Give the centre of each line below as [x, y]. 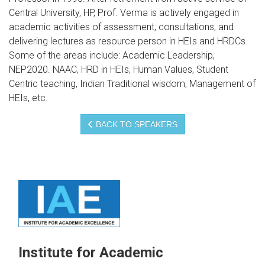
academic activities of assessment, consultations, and [121, 27]
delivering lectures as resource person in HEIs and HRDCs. [128, 41]
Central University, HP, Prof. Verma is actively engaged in [124, 13]
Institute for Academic [91, 253]
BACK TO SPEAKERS [135, 125]
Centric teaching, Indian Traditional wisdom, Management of [132, 84]
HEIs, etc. [28, 98]
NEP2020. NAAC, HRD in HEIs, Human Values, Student [119, 70]
